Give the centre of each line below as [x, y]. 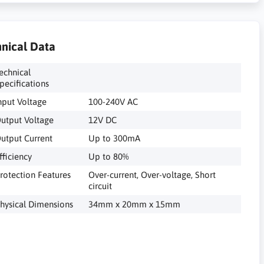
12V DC [102, 120]
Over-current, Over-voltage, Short [152, 174]
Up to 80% [108, 156]
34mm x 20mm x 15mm [134, 204]
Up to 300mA [114, 138]
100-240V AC [113, 101]
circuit [100, 186]
